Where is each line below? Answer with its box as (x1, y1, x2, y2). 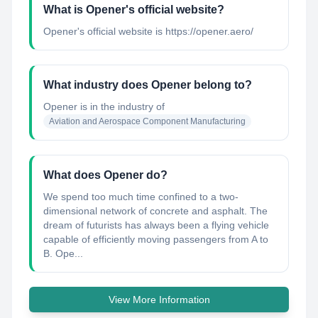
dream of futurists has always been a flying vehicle (43, 219, 269, 231)
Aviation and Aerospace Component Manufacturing (49, 116, 246, 126)
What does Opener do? (43, 169, 168, 181)
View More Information (108, 294, 210, 305)
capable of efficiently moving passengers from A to (43, 234, 268, 245)
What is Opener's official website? (43, 4, 224, 16)
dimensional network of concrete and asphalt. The (43, 205, 268, 216)
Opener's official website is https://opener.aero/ (43, 26, 253, 37)
